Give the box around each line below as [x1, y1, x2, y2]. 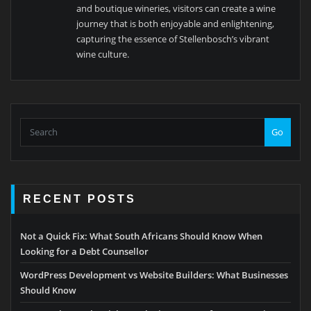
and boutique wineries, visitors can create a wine [76, 2, 276, 15]
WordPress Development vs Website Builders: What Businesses [20, 268, 288, 281]
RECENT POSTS [23, 192, 137, 205]
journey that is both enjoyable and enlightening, [76, 17, 275, 31]
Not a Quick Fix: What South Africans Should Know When [20, 229, 262, 242]
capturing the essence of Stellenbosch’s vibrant [76, 33, 270, 46]
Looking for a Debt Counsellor [20, 244, 149, 258]
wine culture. [76, 48, 130, 61]
